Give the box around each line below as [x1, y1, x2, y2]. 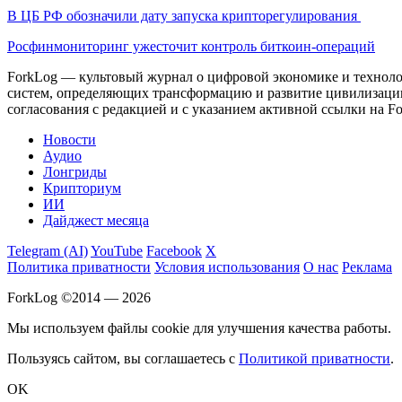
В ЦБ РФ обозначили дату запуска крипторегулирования [7, 7, 361, 23]
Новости [43, 131, 96, 147]
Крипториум [43, 179, 121, 196]
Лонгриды [43, 163, 107, 179]
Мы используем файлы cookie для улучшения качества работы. [7, 319, 391, 336]
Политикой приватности [239, 350, 390, 366]
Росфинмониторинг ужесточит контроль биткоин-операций [7, 38, 375, 54]
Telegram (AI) [7, 242, 88, 258]
